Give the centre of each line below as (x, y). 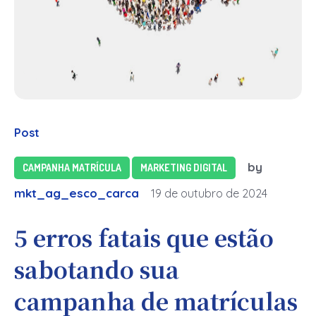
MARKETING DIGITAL (184, 168)
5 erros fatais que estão (144, 237)
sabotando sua (97, 269)
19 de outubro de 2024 (209, 194)
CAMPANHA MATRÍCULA (72, 168)
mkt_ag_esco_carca (77, 193)
